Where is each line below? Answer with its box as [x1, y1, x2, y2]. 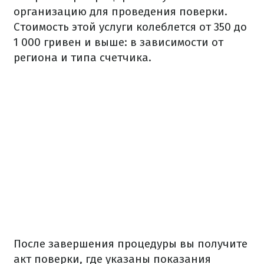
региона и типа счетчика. [14, 51, 151, 64]
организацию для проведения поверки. [14, 5, 227, 18]
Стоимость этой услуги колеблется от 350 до [14, 20, 247, 34]
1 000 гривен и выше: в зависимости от [14, 35, 223, 49]
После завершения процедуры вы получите [14, 237, 247, 250]
